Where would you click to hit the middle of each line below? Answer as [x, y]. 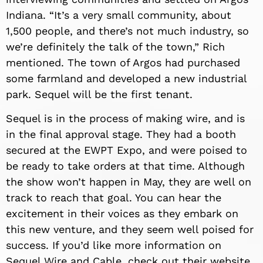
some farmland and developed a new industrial [126, 78]
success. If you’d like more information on [114, 245]
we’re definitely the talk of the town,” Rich [115, 47]
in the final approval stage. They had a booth [121, 134]
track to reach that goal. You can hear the [114, 198]
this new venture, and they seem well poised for [130, 230]
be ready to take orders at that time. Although [125, 166]
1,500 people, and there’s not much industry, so [127, 31]
